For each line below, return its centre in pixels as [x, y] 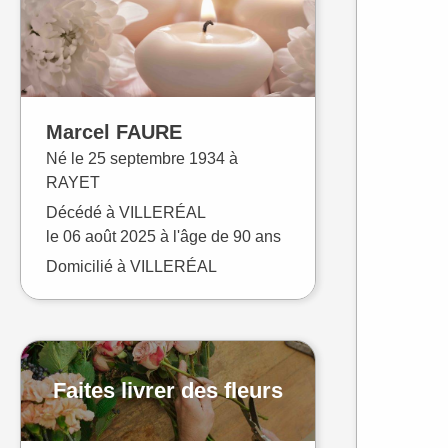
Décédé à [82, 212]
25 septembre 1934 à [163, 158]
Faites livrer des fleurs [168, 391]
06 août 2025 [109, 236]
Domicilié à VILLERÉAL [131, 266]
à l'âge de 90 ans [218, 236]
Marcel [81, 131]
